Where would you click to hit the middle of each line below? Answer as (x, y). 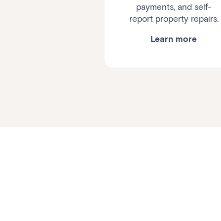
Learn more (174, 39)
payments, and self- (174, 7)
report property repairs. (174, 19)
